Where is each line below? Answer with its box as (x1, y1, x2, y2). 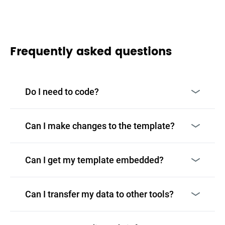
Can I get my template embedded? (25, 154, 164, 165)
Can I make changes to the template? (25, 120, 175, 131)
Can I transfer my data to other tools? (25, 188, 174, 199)
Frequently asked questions (10, 42, 172, 61)
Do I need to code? (25, 86, 99, 97)
